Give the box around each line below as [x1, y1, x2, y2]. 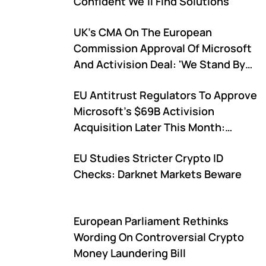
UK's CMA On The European [74, 25, 212, 39]
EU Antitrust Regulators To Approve [74, 88, 257, 102]
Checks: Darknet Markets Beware [74, 167, 242, 181]
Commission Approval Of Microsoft [74, 41, 252, 55]
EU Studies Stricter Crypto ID [74, 151, 223, 165]
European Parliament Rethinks [74, 214, 229, 228]
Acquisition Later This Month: [74, 120, 225, 134]
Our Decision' [74, 73, 141, 87]
